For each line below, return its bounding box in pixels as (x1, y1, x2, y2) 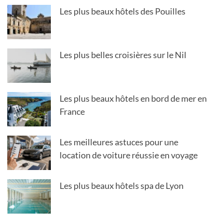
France (60, 106, 85, 117)
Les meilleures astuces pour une (60, 136, 178, 147)
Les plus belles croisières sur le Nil (60, 49, 186, 60)
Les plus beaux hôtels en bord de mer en (60, 93, 207, 104)
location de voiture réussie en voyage (60, 149, 198, 160)
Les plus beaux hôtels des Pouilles (60, 5, 186, 16)
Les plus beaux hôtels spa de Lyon (60, 180, 184, 191)
